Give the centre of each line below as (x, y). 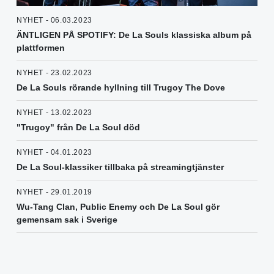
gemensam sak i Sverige (67, 219)
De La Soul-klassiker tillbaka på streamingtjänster (120, 167)
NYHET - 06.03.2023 (54, 20)
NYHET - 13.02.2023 (54, 112)
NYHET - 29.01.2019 (54, 192)
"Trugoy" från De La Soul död (78, 127)
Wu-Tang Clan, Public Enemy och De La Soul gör (118, 206)
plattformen (41, 47)
